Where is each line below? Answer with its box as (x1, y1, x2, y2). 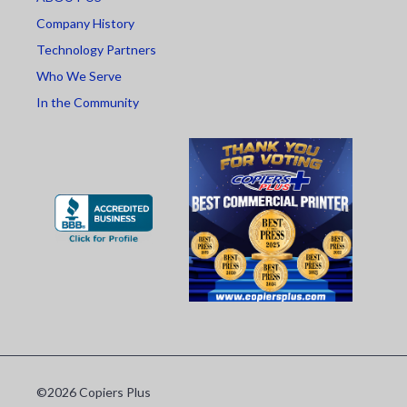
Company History (36, 15, 134, 31)
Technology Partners (36, 41, 156, 57)
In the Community (36, 94, 139, 110)
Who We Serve (36, 67, 122, 84)
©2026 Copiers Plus (36, 383, 151, 400)
